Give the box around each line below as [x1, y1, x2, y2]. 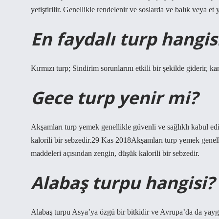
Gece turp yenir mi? [31, 86, 198, 109]
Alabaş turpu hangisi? [31, 171, 215, 194]
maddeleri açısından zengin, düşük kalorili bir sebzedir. [31, 149, 199, 157]
